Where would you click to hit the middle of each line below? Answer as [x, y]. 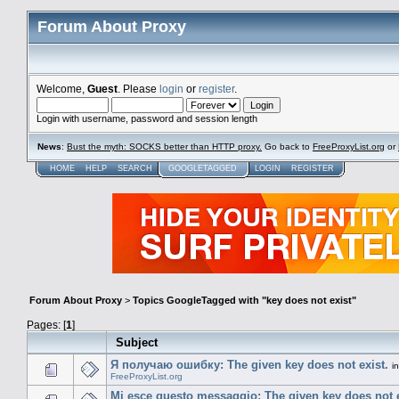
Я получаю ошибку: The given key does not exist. [249, 364]
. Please [138, 89]
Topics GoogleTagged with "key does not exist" [244, 301]
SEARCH [135, 168]
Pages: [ [46, 324]
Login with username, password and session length [147, 118]
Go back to [287, 147]
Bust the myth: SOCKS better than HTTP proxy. [164, 147]
